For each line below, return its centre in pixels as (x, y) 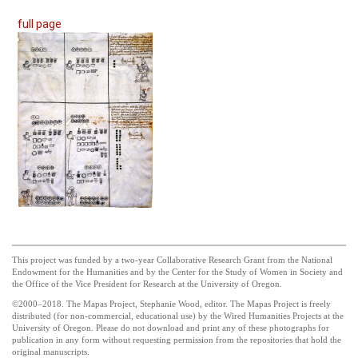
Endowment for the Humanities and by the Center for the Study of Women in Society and (177, 272)
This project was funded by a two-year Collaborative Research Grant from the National (172, 261)
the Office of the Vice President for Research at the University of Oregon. (147, 284)
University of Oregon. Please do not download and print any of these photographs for (171, 328)
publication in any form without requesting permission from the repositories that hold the (177, 340)
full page (40, 24)
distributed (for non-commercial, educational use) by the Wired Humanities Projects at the (178, 316)
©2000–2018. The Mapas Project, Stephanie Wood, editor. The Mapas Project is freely (171, 304)
